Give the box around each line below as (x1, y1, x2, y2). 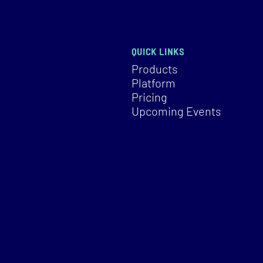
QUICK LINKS (131, 45, 184, 57)
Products (131, 61, 178, 76)
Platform (131, 75, 176, 90)
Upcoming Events (131, 103, 221, 118)
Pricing (131, 89, 167, 104)
